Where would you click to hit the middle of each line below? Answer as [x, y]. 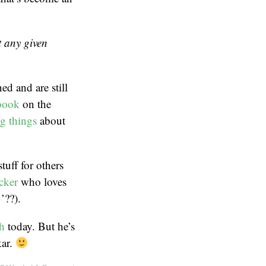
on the [35, 104]
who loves [42, 181]
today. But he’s [40, 226]
